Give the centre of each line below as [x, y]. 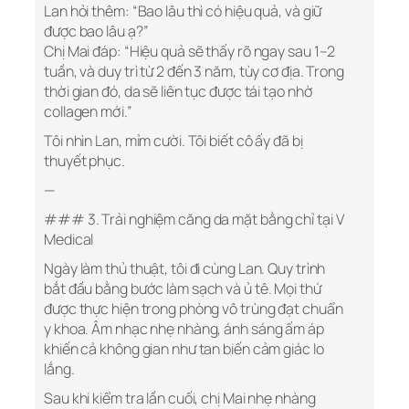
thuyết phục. [84, 161]
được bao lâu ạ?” [96, 31]
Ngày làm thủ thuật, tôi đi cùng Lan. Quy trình [185, 269]
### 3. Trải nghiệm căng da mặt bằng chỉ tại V [194, 220]
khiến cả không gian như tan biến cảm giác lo [184, 349]
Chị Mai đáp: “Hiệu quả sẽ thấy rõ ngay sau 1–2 [190, 52]
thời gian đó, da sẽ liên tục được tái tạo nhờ [178, 92]
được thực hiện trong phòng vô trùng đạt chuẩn [194, 309]
